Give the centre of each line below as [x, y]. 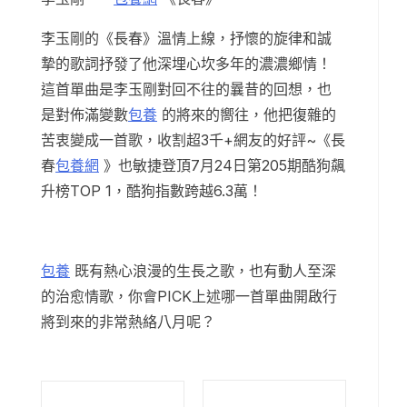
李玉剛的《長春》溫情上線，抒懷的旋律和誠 [186, 39]
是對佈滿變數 [84, 115]
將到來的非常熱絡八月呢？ [128, 322]
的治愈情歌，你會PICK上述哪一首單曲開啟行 [189, 297]
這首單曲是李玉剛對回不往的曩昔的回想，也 [186, 89]
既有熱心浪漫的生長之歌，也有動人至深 [203, 271]
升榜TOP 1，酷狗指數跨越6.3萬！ [152, 191]
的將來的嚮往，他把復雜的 [247, 115]
